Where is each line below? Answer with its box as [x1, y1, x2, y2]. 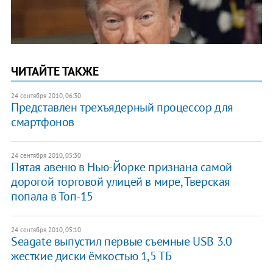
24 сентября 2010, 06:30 [10, 91, 81, 100]
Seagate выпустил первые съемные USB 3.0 [10, 233, 232, 249]
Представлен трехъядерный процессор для [10, 99, 233, 115]
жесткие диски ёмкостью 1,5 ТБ [10, 247, 172, 264]
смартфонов [10, 113, 74, 130]
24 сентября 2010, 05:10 [10, 225, 81, 234]
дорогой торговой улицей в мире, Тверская [10, 173, 230, 190]
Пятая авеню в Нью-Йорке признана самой [10, 158, 232, 175]
